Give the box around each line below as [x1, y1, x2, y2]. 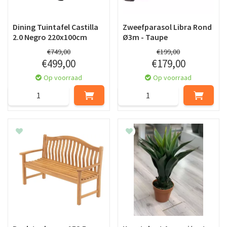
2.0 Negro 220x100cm [13, 32, 87, 42]
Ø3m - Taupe [122, 32, 168, 42]
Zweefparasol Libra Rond [122, 22, 212, 32]
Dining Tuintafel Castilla [13, 22, 98, 32]
